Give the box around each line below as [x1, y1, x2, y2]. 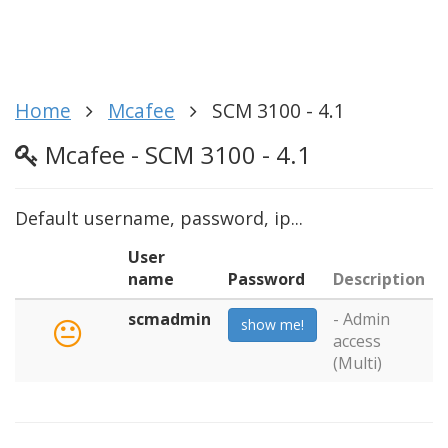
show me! [241, 314, 304, 334]
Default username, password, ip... [15, 205, 303, 230]
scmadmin [128, 307, 211, 330]
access [333, 329, 381, 352]
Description [333, 267, 425, 290]
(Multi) [333, 351, 382, 374]
